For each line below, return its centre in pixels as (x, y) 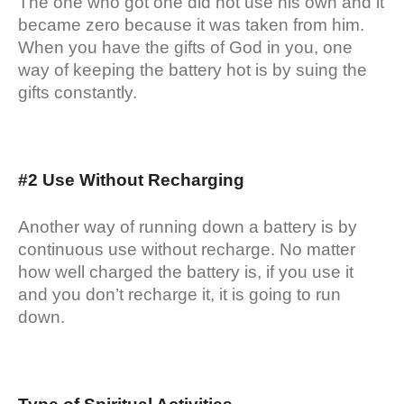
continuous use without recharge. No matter (187, 249)
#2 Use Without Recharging (133, 179)
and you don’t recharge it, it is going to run (179, 294)
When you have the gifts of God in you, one (185, 47)
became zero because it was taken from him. (191, 24)
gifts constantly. (78, 92)
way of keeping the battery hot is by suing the (193, 69)
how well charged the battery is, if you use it (186, 271)
